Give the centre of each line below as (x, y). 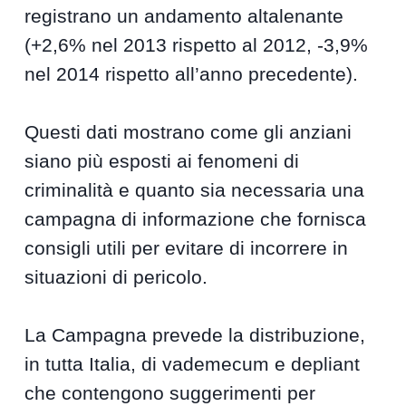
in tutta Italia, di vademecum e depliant (193, 364)
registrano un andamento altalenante (184, 16)
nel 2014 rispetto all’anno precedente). (192, 74)
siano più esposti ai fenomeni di (162, 161)
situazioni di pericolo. (116, 277)
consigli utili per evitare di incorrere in (187, 248)
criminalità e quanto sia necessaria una (195, 190)
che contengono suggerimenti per (170, 393)
